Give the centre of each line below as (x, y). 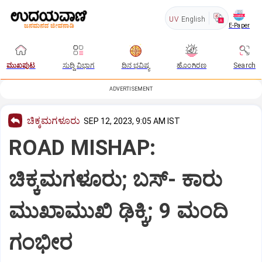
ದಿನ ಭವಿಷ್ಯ (136, 65)
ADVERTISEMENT (131, 89)
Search (244, 65)
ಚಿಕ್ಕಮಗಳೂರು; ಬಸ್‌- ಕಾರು (116, 179)
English (193, 19)
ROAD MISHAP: (82, 148)
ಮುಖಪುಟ (21, 65)
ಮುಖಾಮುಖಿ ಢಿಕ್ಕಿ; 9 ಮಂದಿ (118, 211)
